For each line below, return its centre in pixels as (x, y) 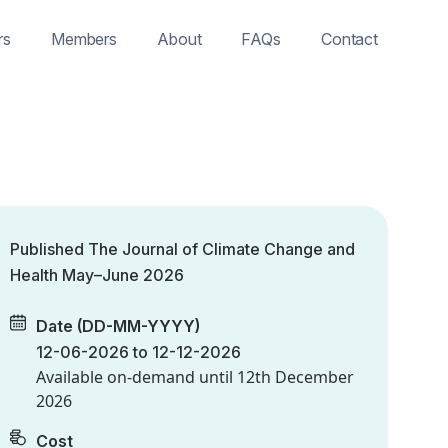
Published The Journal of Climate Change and (182, 249)
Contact (349, 38)
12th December (295, 377)
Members (84, 38)
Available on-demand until (136, 377)
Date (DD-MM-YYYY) (118, 326)
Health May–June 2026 (97, 275)
